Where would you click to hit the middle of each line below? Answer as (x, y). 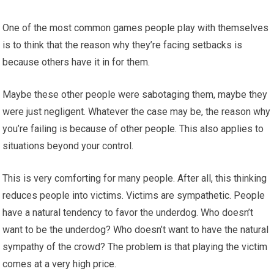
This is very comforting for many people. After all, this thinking (135, 179)
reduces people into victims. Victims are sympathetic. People (134, 196)
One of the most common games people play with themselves (136, 28)
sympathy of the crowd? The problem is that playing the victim (135, 247)
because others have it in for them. (76, 62)
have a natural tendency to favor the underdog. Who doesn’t (128, 213)
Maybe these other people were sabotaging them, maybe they (135, 95)
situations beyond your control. (68, 146)
